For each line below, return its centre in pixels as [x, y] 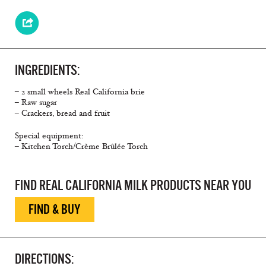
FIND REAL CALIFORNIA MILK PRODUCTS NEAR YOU [133, 186]
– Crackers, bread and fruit [62, 113]
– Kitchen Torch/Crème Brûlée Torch [81, 147]
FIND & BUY [55, 210]
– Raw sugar [36, 103]
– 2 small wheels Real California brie [80, 92]
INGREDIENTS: [47, 70]
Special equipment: [49, 136]
